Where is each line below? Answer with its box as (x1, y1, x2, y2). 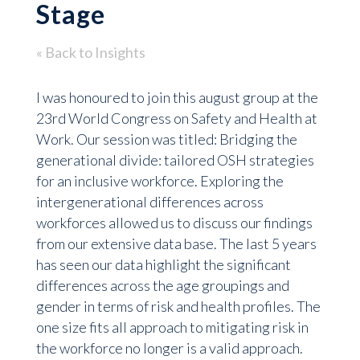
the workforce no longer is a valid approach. (35, 339, 303, 358)
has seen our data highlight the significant (35, 256, 291, 274)
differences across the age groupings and (35, 276, 289, 295)
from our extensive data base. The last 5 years (35, 235, 317, 253)
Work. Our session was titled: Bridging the (35, 130, 297, 149)
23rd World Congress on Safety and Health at (35, 109, 317, 128)
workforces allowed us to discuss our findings (35, 214, 313, 232)
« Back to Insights (35, 43, 145, 62)
